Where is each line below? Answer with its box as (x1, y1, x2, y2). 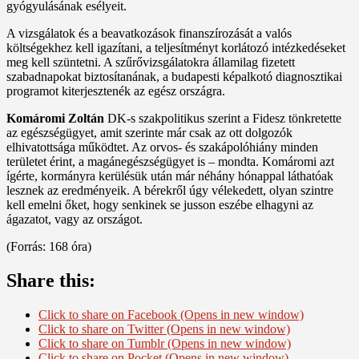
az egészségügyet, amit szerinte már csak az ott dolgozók (6, 126, 292, 140)
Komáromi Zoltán (6, 111, 104, 126)
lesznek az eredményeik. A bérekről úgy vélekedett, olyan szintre (6, 184, 333, 198)
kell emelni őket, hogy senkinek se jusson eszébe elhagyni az (6, 198, 313, 212)
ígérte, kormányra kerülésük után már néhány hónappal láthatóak (6, 169, 333, 184)
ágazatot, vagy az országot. (6, 212, 143, 227)
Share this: (6, 270, 95, 292)
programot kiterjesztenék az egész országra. (6, 84, 225, 99)
